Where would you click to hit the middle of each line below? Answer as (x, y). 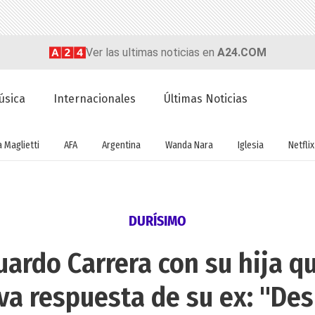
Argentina (121, 145)
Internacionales (95, 99)
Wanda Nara (189, 145)
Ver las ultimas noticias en (151, 52)
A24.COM (242, 52)
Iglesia (251, 145)
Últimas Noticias (206, 99)
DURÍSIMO (157, 221)
